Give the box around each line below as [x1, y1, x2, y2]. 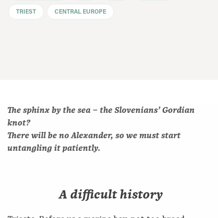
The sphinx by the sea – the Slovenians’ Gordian [7, 105, 195, 116]
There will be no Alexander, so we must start [7, 130, 181, 142]
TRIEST [16, 9, 36, 15]
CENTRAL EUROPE [54, 9, 107, 15]
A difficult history [58, 186, 163, 204]
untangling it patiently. [7, 143, 100, 154]
